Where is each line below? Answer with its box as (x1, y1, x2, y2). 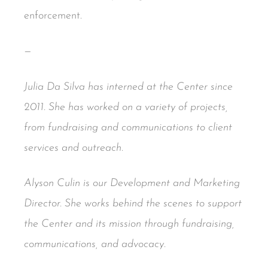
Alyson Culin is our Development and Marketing (24, 177, 240, 189)
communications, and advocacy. (24, 238, 166, 250)
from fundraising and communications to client (24, 121, 232, 133)
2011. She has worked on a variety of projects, (24, 101, 228, 113)
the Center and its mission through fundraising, (24, 218, 234, 230)
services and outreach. (24, 142, 123, 154)
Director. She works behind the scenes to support (24, 197, 242, 209)
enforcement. (24, 10, 82, 22)
